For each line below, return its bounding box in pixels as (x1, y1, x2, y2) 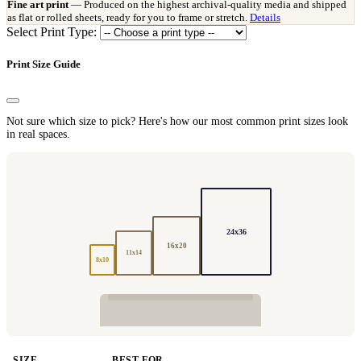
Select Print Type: (6, 25, 97, 39)
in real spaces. (6, 127, 70, 140)
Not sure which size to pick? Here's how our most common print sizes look (6, 114, 348, 127)
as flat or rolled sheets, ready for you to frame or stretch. (7, 11, 250, 24)
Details (250, 11, 280, 24)
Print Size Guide (6, 58, 81, 71)
